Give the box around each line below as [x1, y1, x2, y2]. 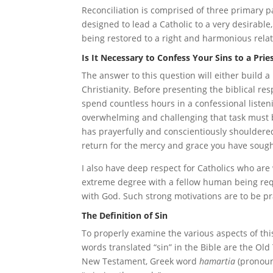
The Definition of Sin [82, 210, 168, 221]
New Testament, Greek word [82, 255, 200, 267]
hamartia [199, 255, 238, 267]
